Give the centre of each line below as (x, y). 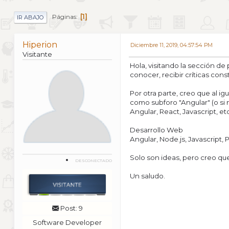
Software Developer (67, 223)
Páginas (64, 17)
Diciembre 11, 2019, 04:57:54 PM (171, 45)
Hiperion (40, 44)
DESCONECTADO (94, 160)
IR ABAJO (30, 17)
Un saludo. (147, 176)
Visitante (37, 54)
